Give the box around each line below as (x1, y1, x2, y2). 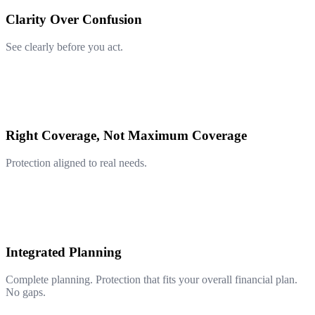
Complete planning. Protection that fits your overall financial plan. (6, 273, 297, 285)
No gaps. (6, 285, 46, 298)
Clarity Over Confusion (6, 11, 142, 27)
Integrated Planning (6, 244, 122, 259)
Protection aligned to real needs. (6, 157, 147, 169)
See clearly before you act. (6, 40, 123, 53)
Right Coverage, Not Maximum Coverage (6, 128, 247, 143)
